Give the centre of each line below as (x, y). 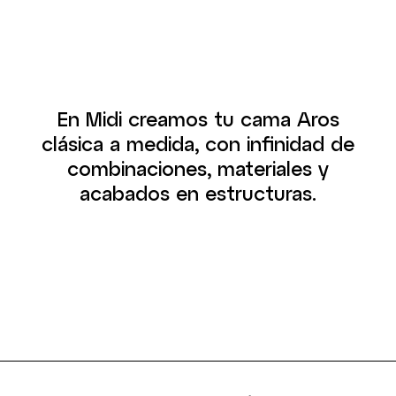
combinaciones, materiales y (198, 168)
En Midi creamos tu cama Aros (198, 118)
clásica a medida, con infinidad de (198, 143)
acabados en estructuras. (198, 193)
